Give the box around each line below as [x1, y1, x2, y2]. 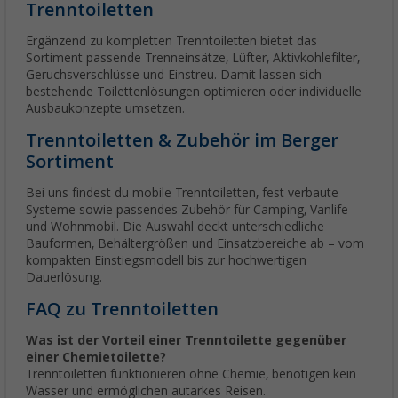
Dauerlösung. [26, 270, 102, 285]
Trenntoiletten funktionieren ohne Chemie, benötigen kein [26, 367, 356, 382]
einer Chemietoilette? [26, 350, 166, 365]
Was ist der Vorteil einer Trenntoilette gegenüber [26, 333, 346, 348]
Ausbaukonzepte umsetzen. [26, 101, 185, 116]
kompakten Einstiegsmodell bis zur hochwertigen [26, 253, 306, 268]
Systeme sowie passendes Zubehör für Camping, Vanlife [26, 203, 348, 218]
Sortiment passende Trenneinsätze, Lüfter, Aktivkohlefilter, [26, 51, 360, 66]
